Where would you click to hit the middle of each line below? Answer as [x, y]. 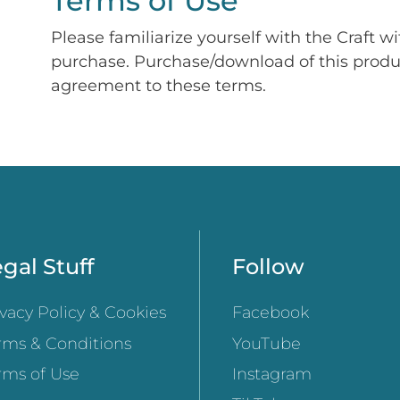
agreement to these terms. [158, 85]
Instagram [272, 374]
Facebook [271, 313]
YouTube [267, 343]
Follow [268, 267]
